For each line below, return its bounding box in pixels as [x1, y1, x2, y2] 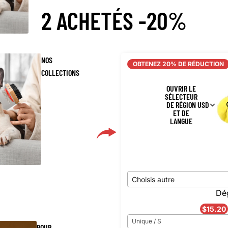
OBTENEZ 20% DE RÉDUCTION [133, 60, 224, 68]
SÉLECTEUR [164, 92, 197, 102]
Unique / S [132, 217, 161, 225]
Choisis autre [132, 175, 175, 184]
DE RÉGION [166, 100, 196, 110]
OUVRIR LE [166, 83, 196, 94]
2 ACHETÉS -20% [41, 6, 187, 36]
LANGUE [169, 116, 192, 126]
